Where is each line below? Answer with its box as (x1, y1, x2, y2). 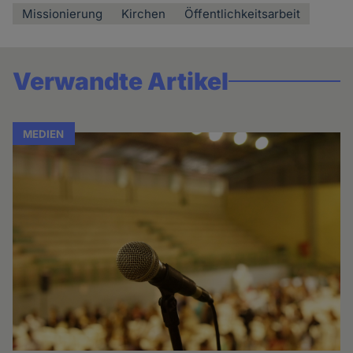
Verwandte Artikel (13, 66, 229, 95)
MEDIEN (23, 127, 65, 140)
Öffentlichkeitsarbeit (184, 6, 301, 21)
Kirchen (121, 6, 166, 21)
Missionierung (22, 6, 103, 21)
